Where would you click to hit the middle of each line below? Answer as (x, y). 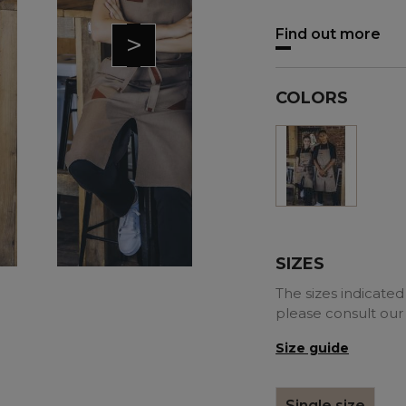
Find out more (328, 34)
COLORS (312, 97)
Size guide (312, 348)
